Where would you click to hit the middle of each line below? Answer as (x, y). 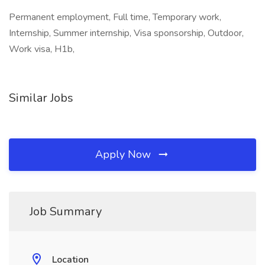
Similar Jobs (41, 98)
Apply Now (125, 154)
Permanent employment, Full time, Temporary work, (115, 17)
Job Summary (66, 211)
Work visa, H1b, (42, 49)
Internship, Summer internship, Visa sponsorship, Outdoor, (126, 33)
